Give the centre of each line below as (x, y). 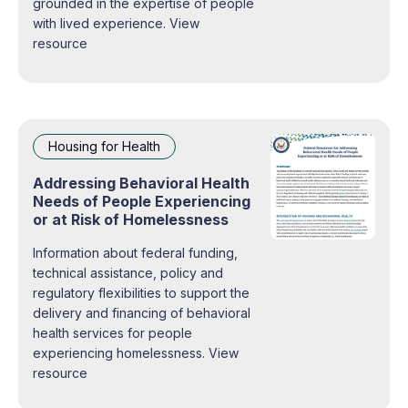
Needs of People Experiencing (142, 201)
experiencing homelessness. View (121, 352)
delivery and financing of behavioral (142, 312)
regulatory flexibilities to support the (141, 292)
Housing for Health (104, 146)
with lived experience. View (101, 23)
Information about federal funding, (135, 252)
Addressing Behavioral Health (141, 183)
